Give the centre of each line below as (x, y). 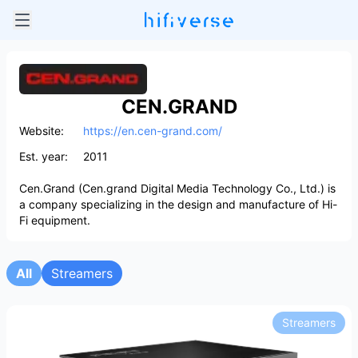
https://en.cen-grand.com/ (153, 131)
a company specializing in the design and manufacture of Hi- (178, 205)
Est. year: (44, 157)
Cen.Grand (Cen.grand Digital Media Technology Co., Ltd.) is (177, 189)
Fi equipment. (55, 221)
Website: (42, 131)
